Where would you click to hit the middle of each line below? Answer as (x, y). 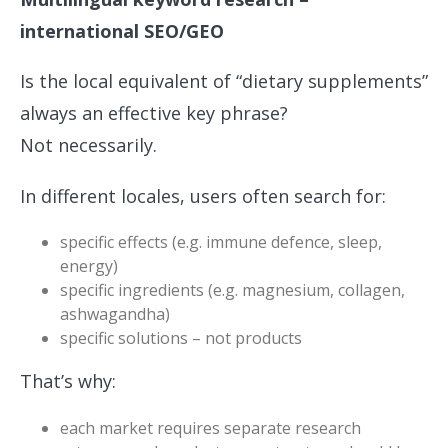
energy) (89, 266)
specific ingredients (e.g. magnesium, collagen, (232, 290)
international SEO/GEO (122, 30)
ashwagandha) (115, 314)
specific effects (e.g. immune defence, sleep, (221, 242)
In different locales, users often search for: (203, 195)
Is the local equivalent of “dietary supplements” (224, 81)
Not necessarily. (88, 145)
